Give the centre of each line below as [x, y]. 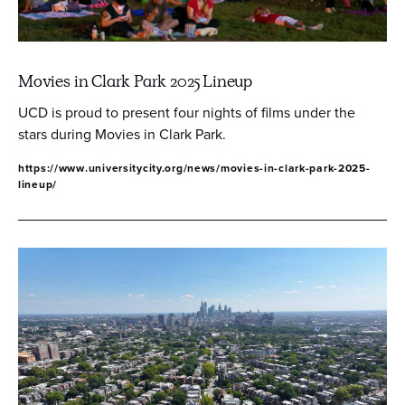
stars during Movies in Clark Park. [122, 134]
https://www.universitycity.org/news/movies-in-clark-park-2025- [194, 168]
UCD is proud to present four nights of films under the [187, 112]
